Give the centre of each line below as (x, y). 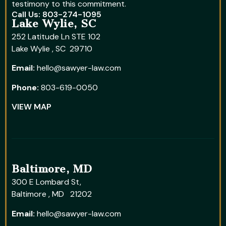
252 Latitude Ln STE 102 (56, 37)
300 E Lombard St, (46, 182)
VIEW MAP (32, 107)
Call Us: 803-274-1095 (56, 15)
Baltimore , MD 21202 (52, 194)
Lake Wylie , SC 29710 (52, 49)
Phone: (25, 87)
